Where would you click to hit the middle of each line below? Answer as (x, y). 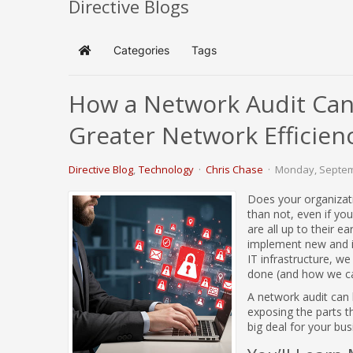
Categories (141, 50)
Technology (166, 169)
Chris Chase (234, 169)
